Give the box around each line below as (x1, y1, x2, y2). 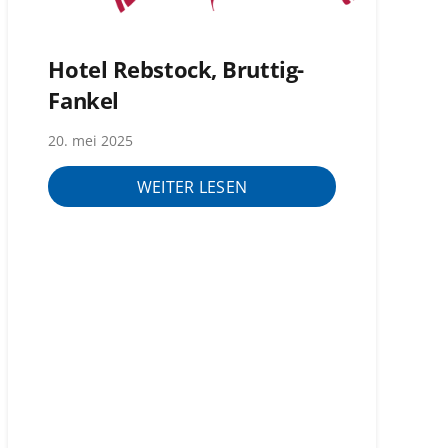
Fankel (48, 84, 119, 116)
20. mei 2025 (48, 131, 134, 151)
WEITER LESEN (136, 175, 248, 198)
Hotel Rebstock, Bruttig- (48, 53, 304, 85)
